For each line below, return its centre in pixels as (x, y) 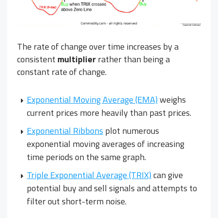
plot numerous (131, 130)
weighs (172, 99)
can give (167, 175)
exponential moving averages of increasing (106, 144)
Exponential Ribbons (65, 130)
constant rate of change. (62, 72)
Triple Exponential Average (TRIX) (89, 175)
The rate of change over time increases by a (98, 46)
